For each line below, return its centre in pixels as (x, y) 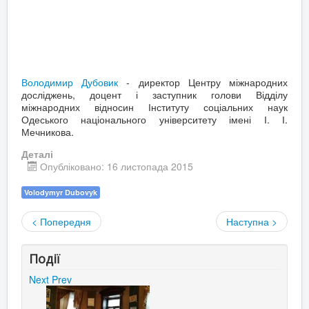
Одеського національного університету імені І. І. (154, 119)
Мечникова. (48, 131)
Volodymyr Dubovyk (61, 192)
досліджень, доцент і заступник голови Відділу (154, 94)
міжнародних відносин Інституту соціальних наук (154, 107)
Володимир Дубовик (74, 82)
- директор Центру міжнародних (207, 82)
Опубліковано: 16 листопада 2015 (117, 166)
